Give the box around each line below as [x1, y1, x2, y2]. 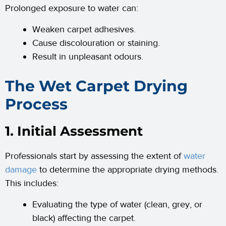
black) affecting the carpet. [32, 212, 136, 224]
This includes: [5, 178, 59, 190]
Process [5, 95, 68, 114]
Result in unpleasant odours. [32, 51, 143, 63]
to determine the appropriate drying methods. [37, 164, 218, 176]
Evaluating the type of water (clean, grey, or [32, 199, 202, 211]
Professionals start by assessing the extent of [5, 150, 184, 162]
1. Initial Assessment [5, 123, 143, 140]
